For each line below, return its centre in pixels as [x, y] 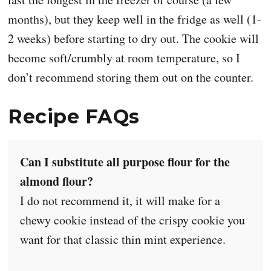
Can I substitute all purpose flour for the [125, 162]
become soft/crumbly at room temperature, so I [124, 57]
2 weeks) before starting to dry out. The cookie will [134, 38]
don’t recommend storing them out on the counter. [131, 77]
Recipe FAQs [74, 116]
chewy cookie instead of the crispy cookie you [133, 220]
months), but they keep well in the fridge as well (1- [135, 19]
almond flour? [57, 181]
